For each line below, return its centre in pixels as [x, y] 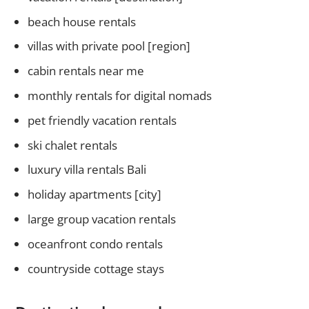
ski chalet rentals [72, 145]
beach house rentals [81, 21]
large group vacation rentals [101, 219]
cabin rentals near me [86, 71]
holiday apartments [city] [94, 195]
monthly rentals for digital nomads [119, 95]
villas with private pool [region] [109, 46]
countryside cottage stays [96, 268]
